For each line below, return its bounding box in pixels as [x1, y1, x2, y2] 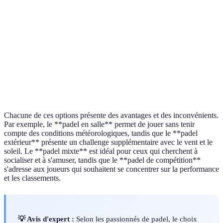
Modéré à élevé [120, 78, 163, 86]
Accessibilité [12, 45, 48, 53]
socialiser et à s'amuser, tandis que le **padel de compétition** [4, 156, 201, 165]
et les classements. [4, 174, 61, 183]
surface [12, 17, 32, 25]
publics [120, 50, 140, 58]
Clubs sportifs [64, 45, 103, 53]
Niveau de [12, 73, 41, 81]
